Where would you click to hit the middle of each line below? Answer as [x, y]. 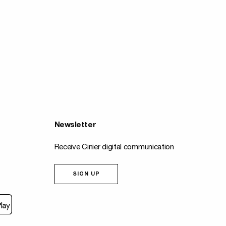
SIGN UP [86, 174]
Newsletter [75, 125]
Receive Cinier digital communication [114, 148]
